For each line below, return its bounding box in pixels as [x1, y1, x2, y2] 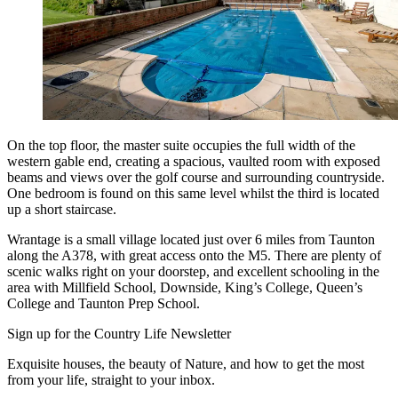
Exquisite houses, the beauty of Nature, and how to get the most [7, 355, 364, 371]
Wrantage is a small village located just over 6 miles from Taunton [7, 231, 375, 247]
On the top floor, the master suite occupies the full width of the [7, 137, 355, 153]
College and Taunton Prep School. [7, 295, 200, 311]
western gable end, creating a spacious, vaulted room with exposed [7, 153, 380, 169]
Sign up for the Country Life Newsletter [7, 325, 231, 341]
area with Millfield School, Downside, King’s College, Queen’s [7, 279, 362, 295]
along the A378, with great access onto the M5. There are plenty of [7, 247, 381, 263]
